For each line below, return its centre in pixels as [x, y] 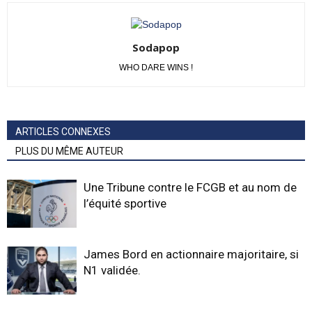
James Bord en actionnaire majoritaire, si [191, 254]
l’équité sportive [125, 203]
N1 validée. [112, 270]
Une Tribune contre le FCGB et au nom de [190, 187]
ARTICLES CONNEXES [63, 132]
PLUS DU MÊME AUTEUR [69, 151]
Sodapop [156, 47]
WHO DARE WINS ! [156, 68]
